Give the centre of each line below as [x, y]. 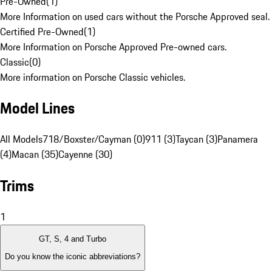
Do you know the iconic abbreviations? [73, 256]
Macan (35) [35, 155]
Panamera [238, 139]
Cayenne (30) [85, 155]
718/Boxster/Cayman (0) [94, 139]
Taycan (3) [196, 139]
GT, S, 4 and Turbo [73, 239]
